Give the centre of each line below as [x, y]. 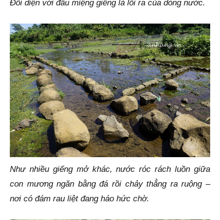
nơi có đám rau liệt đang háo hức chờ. [80, 198]
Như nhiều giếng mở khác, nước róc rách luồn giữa [110, 169]
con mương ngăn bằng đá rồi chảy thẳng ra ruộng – [110, 184]
